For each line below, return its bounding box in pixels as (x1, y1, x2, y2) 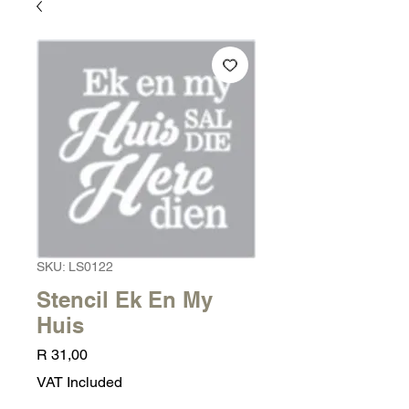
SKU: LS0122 (37, 259, 113, 274)
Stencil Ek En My (37, 287, 213, 312)
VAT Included (37, 373, 122, 391)
